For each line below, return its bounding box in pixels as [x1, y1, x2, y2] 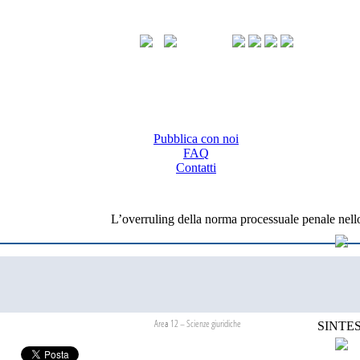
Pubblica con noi [153, 132, 239, 145]
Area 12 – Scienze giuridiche [154, 317, 241, 330]
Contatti [176, 161, 216, 174]
